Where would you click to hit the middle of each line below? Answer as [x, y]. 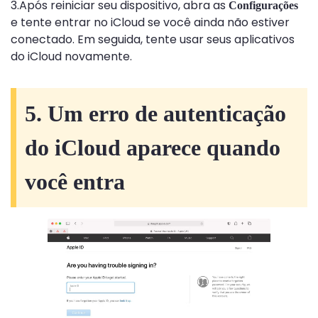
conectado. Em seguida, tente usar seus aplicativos [153, 40]
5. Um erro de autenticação [155, 114]
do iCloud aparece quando [153, 148]
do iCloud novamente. [71, 57]
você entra [75, 182]
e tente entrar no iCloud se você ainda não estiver [150, 23]
